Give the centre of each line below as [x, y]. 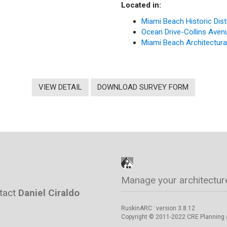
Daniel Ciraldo [49, 193]
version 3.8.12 [175, 208]
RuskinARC [137, 208]
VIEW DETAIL [61, 87]
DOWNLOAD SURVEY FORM [143, 87]
